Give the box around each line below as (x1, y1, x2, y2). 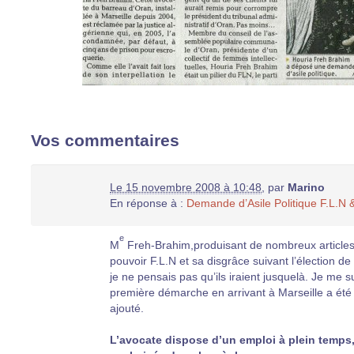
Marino (288, 181, 325, 194)
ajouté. (110, 301, 144, 314)
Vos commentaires (31, 131, 179, 149)
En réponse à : (110, 197, 186, 209)
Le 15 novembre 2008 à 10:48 (110, 181, 262, 194)
